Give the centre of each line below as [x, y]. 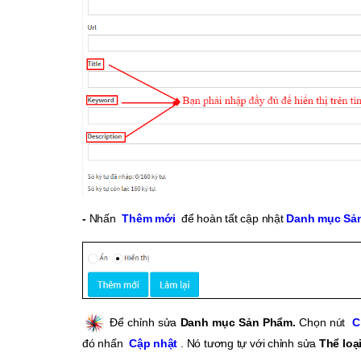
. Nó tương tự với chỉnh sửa [250, 344]
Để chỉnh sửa [145, 322]
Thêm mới [149, 219]
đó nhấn [103, 344]
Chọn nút [322, 322]
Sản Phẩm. [269, 322]
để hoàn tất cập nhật [232, 219]
